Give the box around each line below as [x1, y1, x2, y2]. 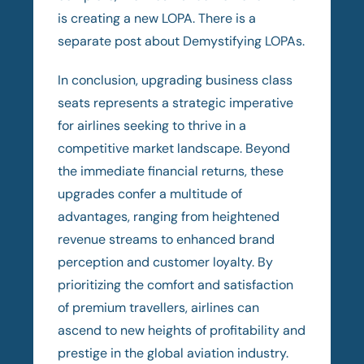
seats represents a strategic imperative [58, 93, 294, 111]
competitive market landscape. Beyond [58, 139, 291, 157]
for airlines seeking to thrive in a [58, 116, 247, 134]
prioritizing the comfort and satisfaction [58, 275, 294, 293]
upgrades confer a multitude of [58, 184, 243, 202]
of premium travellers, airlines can [58, 298, 260, 316]
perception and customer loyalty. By [58, 253, 274, 271]
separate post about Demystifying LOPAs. [58, 32, 305, 50]
